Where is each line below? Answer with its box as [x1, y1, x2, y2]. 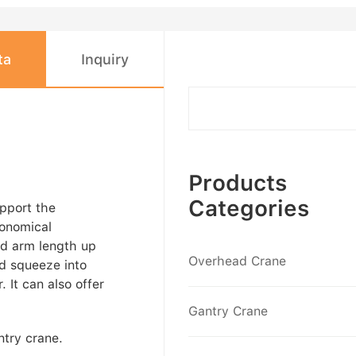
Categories [188, 195, 310, 222]
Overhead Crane [188, 253, 287, 269]
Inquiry [80, 51, 129, 68]
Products [188, 169, 288, 197]
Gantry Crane [188, 304, 269, 319]
